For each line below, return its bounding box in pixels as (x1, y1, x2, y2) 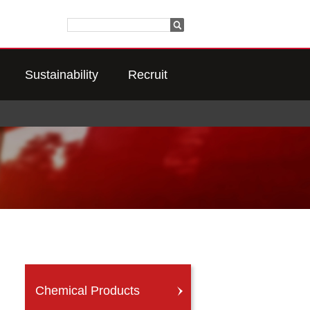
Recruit (128, 68, 167, 82)
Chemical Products (35, 284, 140, 298)
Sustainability (24, 68, 98, 82)
